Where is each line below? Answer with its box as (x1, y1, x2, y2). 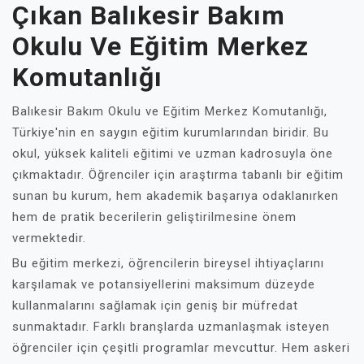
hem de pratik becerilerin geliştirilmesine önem (12, 210, 297, 224)
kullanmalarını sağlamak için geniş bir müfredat (12, 298, 298, 313)
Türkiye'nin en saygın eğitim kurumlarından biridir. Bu (12, 125, 329, 140)
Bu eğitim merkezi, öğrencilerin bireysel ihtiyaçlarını (12, 256, 324, 271)
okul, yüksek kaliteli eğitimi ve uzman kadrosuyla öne (12, 146, 333, 161)
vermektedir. (12, 231, 86, 245)
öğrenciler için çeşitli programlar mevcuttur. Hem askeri (12, 340, 350, 355)
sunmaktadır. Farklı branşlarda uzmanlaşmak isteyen (12, 319, 330, 334)
